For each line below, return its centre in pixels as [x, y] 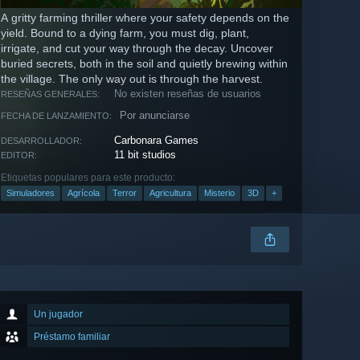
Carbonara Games [157, 141]
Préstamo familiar [72, 337]
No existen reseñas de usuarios [188, 94]
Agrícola [84, 193]
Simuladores [31, 193]
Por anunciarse [155, 116]
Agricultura [170, 193]
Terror [125, 193]
